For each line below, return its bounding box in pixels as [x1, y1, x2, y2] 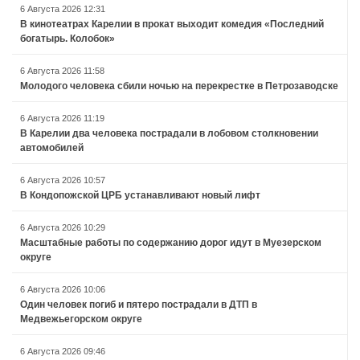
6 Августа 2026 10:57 [20, 175, 105, 186]
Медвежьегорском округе [20, 313, 142, 325]
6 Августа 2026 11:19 [20, 113, 104, 124]
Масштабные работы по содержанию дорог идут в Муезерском [20, 237, 321, 249]
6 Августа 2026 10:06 [20, 284, 105, 295]
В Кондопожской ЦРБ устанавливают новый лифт [20, 190, 260, 202]
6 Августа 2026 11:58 [20, 66, 104, 76]
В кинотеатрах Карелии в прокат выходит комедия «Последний [20, 18, 324, 31]
